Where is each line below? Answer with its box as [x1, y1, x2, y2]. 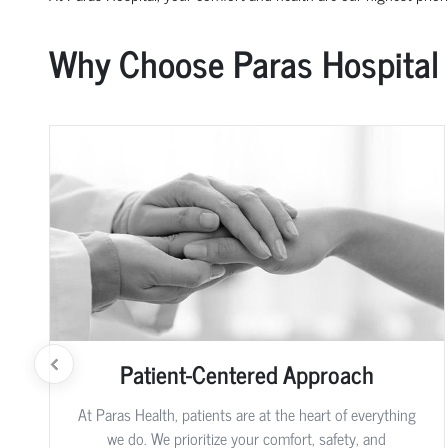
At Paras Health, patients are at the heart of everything [77, 401, 416, 428]
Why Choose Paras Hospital [48, 33, 439, 92]
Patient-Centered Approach [119, 354, 374, 394]
